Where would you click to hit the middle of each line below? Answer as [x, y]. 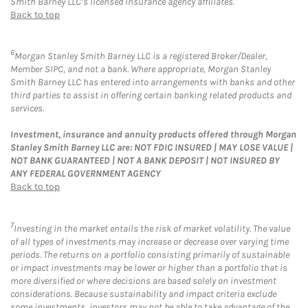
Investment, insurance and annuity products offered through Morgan [153, 135]
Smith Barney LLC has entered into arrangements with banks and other [153, 82]
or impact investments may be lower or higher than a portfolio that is [149, 268]
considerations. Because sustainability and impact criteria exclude [143, 294]
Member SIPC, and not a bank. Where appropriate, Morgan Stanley [141, 69]
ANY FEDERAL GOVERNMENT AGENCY [86, 174]
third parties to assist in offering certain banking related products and [151, 96]
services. [27, 109]
